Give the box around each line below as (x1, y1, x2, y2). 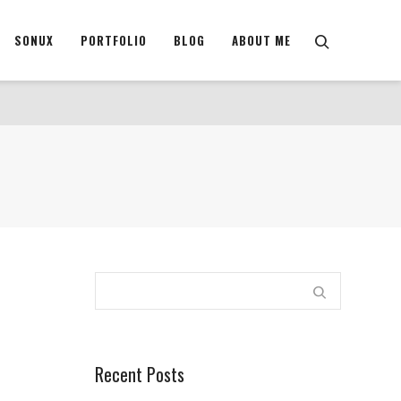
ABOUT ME (232, 31, 291, 49)
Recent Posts (95, 361, 184, 388)
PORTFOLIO (81, 31, 147, 49)
